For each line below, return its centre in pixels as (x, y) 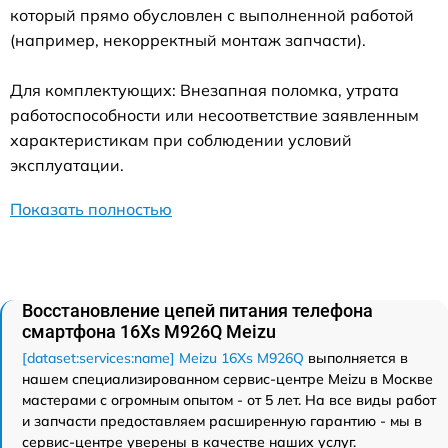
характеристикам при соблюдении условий (181, 139)
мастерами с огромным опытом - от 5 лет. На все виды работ (229, 399)
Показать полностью (91, 208)
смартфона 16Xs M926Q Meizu (149, 331)
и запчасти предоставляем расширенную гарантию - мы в (222, 420)
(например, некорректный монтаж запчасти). (188, 39)
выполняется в (356, 357)
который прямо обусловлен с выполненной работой (212, 14)
